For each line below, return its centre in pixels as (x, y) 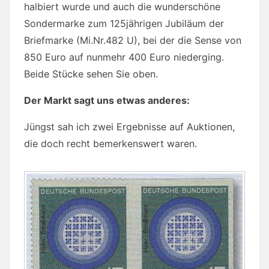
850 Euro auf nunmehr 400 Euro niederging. (124, 57)
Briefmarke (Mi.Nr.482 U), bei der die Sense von (133, 40)
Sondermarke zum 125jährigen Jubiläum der (124, 23)
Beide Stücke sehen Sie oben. (91, 74)
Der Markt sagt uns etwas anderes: (107, 100)
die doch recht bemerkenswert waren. (110, 143)
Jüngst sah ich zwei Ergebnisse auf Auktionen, (129, 126)
